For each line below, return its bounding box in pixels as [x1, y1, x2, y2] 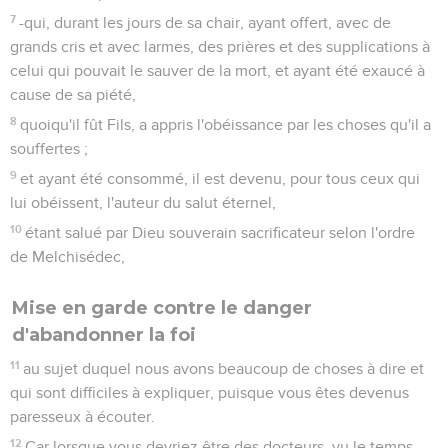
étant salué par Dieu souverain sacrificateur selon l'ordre [25, 224, 416, 241]
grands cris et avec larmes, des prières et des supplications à [10, 38, 430, 55]
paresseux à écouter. [10, 408, 155, 425]
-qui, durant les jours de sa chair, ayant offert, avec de [19, 14, 392, 31]
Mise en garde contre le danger [12, 296, 312, 319]
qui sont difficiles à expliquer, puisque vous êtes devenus [10, 384, 409, 401]
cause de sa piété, [10, 86, 136, 103]
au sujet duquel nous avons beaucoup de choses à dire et [23, 360, 425, 377]
